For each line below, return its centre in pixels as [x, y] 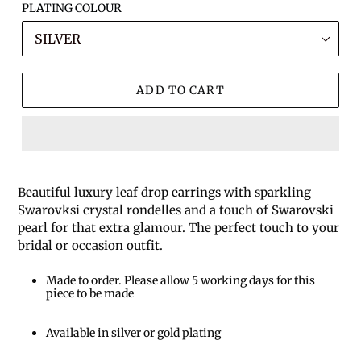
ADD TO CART [180, 90]
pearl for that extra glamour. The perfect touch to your [178, 228]
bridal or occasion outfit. [90, 246]
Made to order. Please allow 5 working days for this [180, 281]
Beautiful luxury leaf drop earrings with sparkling [164, 193]
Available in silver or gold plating [133, 332]
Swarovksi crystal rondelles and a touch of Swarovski [176, 210]
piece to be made [90, 294]
